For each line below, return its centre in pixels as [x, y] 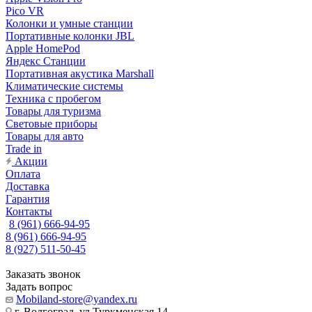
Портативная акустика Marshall [80, 73]
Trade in [24, 149]
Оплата [23, 174]
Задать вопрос [39, 287]
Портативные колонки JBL [70, 36]
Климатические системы [64, 86]
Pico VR [25, 11]
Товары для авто [45, 136]
